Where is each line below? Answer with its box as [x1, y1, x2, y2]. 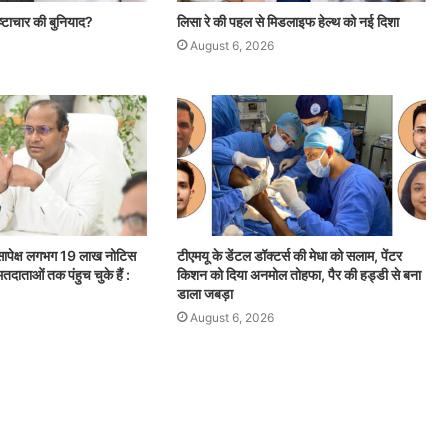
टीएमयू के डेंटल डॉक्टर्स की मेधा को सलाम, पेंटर [176, 246, 402, 264]
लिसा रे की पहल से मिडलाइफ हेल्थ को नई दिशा [176, 13, 399, 31]
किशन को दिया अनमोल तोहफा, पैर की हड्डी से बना [176, 265, 421, 283]
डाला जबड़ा [176, 284, 233, 302]
